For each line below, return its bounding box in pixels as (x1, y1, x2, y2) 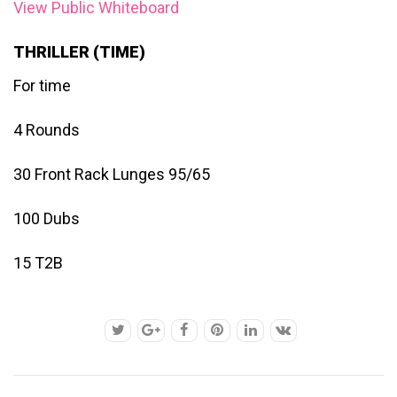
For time (13, 75, 71, 95)
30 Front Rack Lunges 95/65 (13, 164, 210, 183)
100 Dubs (13, 208, 80, 228)
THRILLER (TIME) (13, 43, 145, 61)
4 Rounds (13, 120, 80, 139)
